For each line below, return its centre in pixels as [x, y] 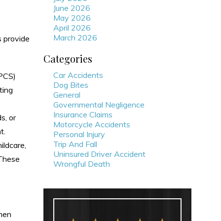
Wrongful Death [82, 164]
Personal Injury [79, 134]
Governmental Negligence [99, 105]
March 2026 [75, 37]
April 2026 [72, 28]
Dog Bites [71, 85]
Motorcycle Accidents [92, 124]
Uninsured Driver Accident [99, 154]
